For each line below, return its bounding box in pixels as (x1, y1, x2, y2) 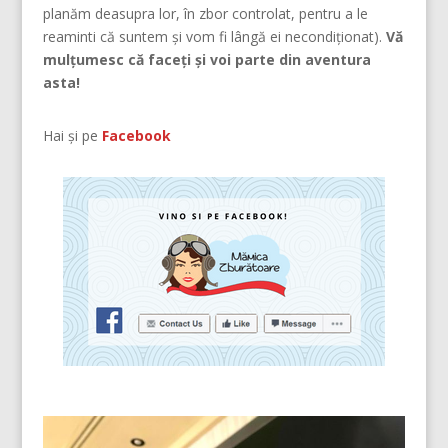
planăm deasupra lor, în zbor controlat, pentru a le (42, 4, 368, 24)
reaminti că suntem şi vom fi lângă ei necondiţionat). (42, 27, 386, 47)
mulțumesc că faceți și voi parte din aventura (42, 50, 371, 70)
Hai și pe (42, 126, 102, 146)
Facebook (101, 126, 171, 146)
